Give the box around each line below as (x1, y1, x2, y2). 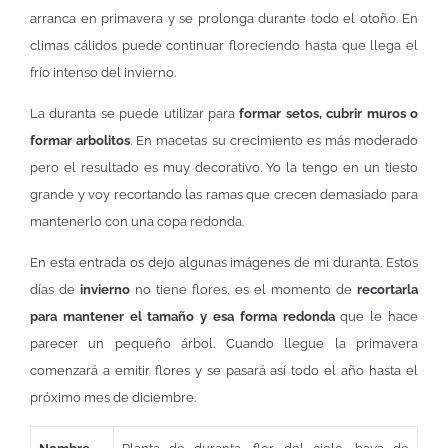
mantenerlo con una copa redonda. (30, 213, 244, 229)
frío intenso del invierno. (30, 64, 176, 80)
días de (30, 282, 80, 298)
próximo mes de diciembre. (30, 390, 196, 406)
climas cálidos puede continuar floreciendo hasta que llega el (30, 37, 418, 53)
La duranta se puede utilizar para (30, 105, 240, 121)
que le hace (334, 309, 419, 325)
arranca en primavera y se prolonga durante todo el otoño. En (30, 10, 418, 26)
